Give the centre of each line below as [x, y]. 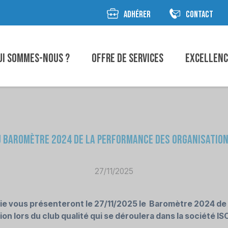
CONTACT [199, 15]
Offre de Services [127, 59]
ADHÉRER [137, 15]
